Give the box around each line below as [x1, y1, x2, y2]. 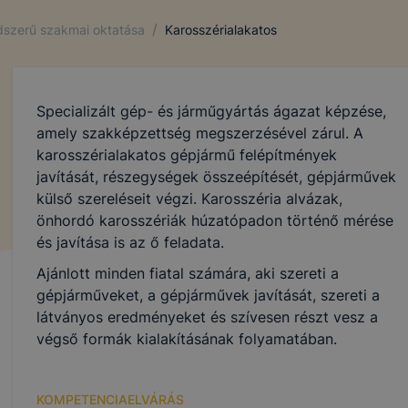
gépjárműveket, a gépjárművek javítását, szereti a [36, 286, 380, 304]
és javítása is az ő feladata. [36, 233, 224, 251]
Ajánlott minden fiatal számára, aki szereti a [36, 264, 339, 282]
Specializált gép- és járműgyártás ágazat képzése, [36, 102, 386, 120]
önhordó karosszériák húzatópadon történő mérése [36, 211, 393, 229]
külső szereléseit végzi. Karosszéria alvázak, [36, 189, 342, 208]
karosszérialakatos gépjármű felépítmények [36, 146, 337, 164]
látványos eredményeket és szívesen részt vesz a [36, 308, 378, 326]
